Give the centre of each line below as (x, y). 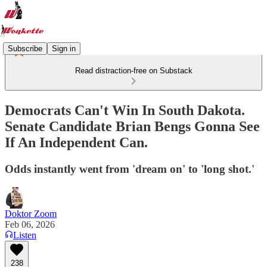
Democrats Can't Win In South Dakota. (125, 110)
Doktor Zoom (31, 213)
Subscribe (25, 48)
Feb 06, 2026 (30, 224)
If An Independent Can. (76, 142)
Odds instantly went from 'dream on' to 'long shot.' (130, 169)
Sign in (64, 48)
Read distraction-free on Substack (133, 71)
